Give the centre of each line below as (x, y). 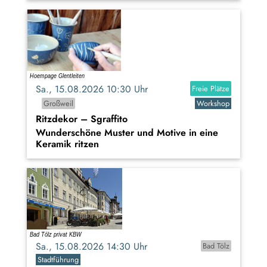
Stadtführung (58, 259)
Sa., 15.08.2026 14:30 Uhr (96, 246)
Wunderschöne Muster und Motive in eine (127, 132)
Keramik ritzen (67, 144)
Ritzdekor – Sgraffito (82, 119)
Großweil (58, 103)
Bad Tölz (216, 246)
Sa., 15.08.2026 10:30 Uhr (96, 89)
